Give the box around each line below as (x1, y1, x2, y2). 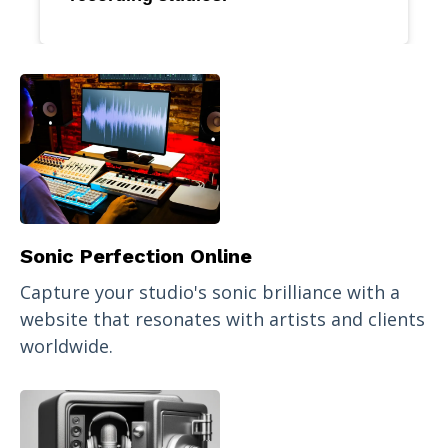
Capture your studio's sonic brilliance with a (20, 280, 400, 305)
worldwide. (20, 334, 113, 359)
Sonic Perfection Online (20, 244, 252, 269)
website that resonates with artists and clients (20, 307, 425, 332)
